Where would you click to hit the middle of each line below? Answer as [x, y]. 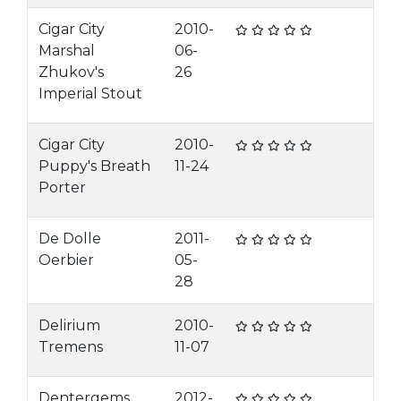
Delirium [69, 325]
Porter [62, 188]
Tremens [71, 347]
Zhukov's [71, 72]
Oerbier [68, 260]
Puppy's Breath [94, 166]
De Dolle [70, 239]
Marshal [67, 51]
